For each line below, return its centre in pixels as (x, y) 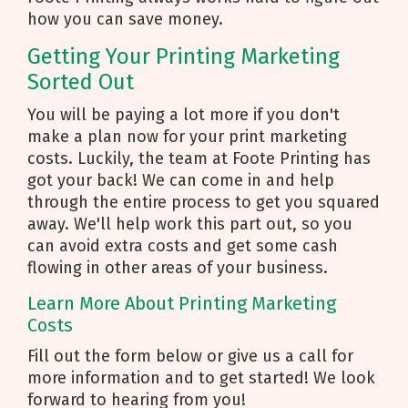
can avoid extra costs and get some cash (183, 246)
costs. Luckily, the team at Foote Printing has (199, 158)
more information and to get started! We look (201, 378)
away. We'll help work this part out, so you (190, 224)
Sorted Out (81, 82)
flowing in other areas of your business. (180, 268)
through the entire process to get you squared (204, 202)
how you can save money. (127, 19)
